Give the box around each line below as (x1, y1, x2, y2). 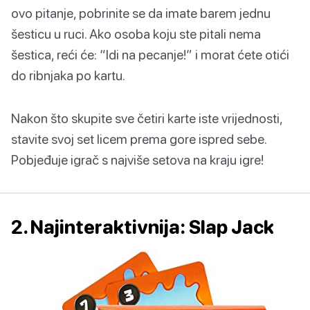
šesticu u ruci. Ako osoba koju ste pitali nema (11, 25, 261, 42)
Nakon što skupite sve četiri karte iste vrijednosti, (11, 109, 282, 126)
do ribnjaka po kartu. (11, 66, 125, 83)
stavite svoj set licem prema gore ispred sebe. (11, 130, 266, 147)
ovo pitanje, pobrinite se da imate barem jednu (11, 4, 271, 21)
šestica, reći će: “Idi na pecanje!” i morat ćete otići (11, 46, 289, 62)
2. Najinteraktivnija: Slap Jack (11, 215, 274, 238)
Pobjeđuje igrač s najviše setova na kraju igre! (11, 151, 264, 167)
